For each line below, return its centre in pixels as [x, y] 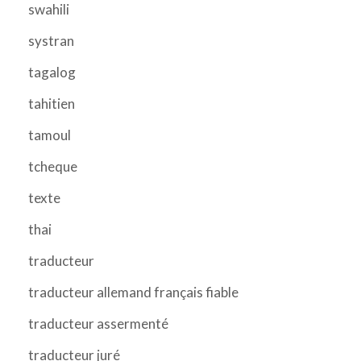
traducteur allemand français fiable [133, 292]
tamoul [50, 135]
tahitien [52, 103]
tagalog [52, 72]
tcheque [53, 166]
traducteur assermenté [98, 323]
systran [51, 40]
